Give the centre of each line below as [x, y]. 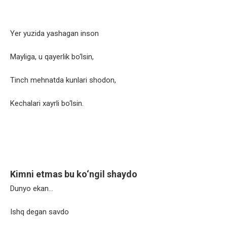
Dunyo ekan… [32, 189]
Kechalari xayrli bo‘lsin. [47, 104]
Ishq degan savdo [40, 212]
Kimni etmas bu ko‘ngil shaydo [74, 174]
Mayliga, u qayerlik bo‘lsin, [52, 57]
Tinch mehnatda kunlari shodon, [63, 80]
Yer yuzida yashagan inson [54, 34]
